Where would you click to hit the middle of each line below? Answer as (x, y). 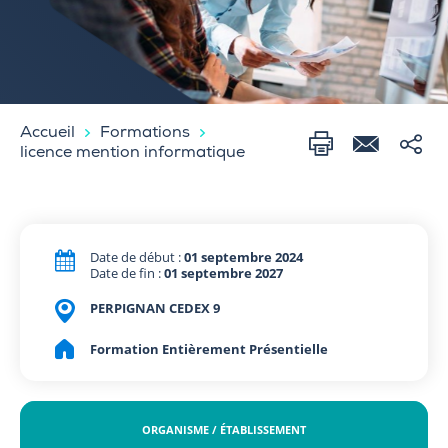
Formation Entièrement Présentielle (209, 348)
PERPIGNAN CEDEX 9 (155, 307)
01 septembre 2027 (223, 272)
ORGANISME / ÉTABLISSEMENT (224, 429)
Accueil (47, 133)
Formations (145, 133)
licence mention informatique (132, 153)
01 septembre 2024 (243, 256)
